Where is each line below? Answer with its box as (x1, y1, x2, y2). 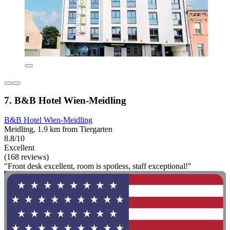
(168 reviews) (4, 152, 49, 162)
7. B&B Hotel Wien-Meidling (4, 94, 126, 106)
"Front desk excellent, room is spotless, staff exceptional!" (4, 162, 191, 171)
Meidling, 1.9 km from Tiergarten (4, 125, 112, 134)
